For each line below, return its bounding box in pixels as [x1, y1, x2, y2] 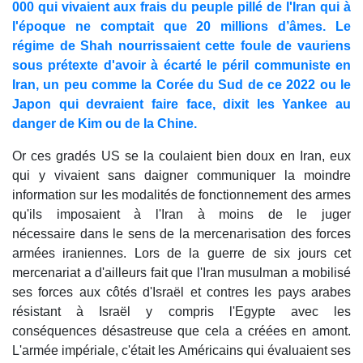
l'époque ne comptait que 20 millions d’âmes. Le [12, 19, 351, 34]
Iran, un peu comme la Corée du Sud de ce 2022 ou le [12, 78, 351, 92]
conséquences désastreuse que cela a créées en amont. [12, 324, 351, 339]
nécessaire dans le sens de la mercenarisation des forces [12, 227, 351, 241]
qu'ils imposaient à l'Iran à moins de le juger [12, 207, 351, 222]
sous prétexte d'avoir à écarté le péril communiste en [12, 58, 351, 73]
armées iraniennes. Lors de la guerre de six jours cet [12, 246, 351, 261]
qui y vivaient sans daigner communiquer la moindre [12, 169, 351, 183]
